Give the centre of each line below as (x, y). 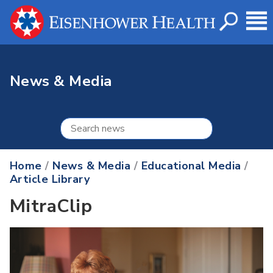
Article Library (50, 179)
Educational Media (191, 166)
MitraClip (51, 207)
